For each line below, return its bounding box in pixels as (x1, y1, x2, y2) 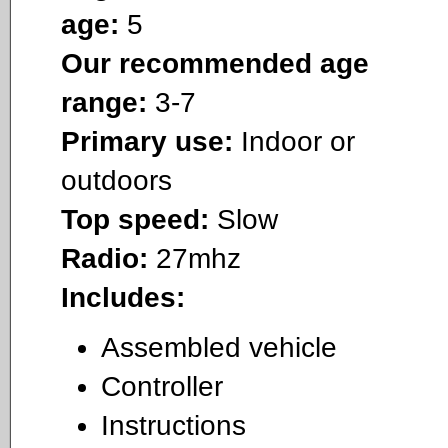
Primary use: (61, 125, 233, 157)
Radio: (61, 242, 148, 274)
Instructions (101, 410, 246, 442)
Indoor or (233, 125, 355, 157)
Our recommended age (61, 47, 369, 79)
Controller (101, 371, 223, 403)
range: (61, 86, 147, 118)
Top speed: (61, 203, 209, 235)
